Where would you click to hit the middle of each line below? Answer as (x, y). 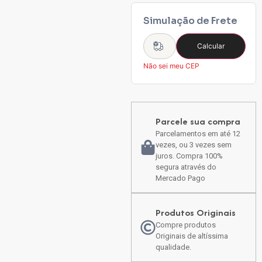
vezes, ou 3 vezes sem (194, 144)
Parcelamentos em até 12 (198, 133)
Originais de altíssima (192, 236)
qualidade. (173, 247)
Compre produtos (186, 225)
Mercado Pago (180, 178)
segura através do (186, 167)
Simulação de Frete (190, 20)
